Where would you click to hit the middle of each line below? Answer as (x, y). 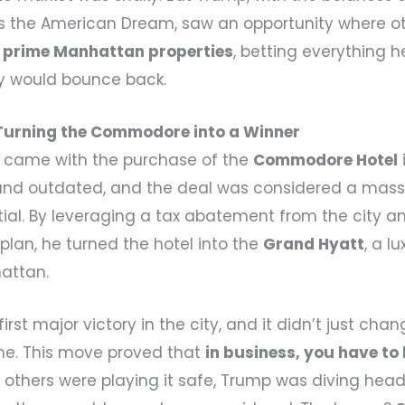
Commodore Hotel (326, 160)
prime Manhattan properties (118, 51)
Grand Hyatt (314, 244)
